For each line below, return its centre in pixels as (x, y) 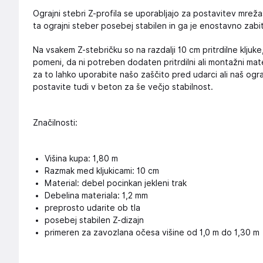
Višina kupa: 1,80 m (81, 159)
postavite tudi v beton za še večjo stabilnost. (123, 87)
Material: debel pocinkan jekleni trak (116, 183)
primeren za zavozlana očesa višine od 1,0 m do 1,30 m (152, 232)
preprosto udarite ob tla (92, 208)
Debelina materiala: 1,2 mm (96, 195)
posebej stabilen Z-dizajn (94, 220)
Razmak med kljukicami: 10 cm (102, 171)
